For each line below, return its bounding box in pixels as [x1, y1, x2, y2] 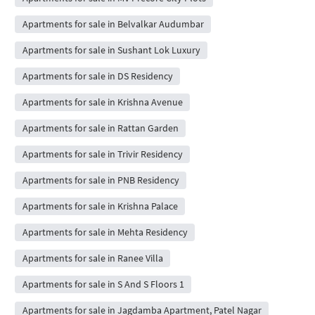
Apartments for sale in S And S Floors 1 [22, 278, 184, 291]
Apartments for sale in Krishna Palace [22, 200, 178, 213]
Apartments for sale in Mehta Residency [22, 226, 188, 239]
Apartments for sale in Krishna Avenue [22, 96, 183, 109]
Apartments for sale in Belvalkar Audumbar [22, 18, 204, 31]
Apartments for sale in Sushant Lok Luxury [22, 44, 200, 57]
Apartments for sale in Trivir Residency [22, 148, 183, 161]
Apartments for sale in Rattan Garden [22, 122, 179, 135]
